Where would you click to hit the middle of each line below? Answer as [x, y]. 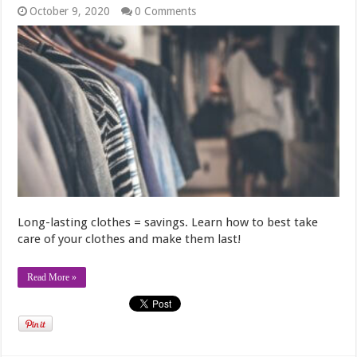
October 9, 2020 [70, 12]
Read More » [52, 278]
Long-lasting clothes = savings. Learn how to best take [168, 223]
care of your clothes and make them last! [129, 239]
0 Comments [166, 12]
